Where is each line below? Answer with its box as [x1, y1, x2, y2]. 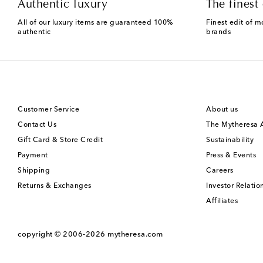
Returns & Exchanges [18, 182, 92, 190]
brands [206, 28, 231, 36]
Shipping [18, 167, 50, 174]
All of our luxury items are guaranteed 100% [18, 19, 173, 26]
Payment [18, 151, 48, 159]
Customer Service [18, 106, 79, 113]
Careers [206, 167, 234, 174]
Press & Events [206, 151, 256, 159]
